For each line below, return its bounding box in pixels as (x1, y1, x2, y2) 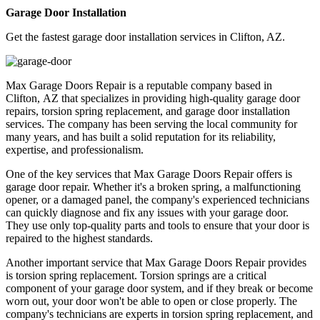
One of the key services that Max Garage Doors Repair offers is (6, 167, 292, 180)
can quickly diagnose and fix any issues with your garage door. (6, 206, 289, 219)
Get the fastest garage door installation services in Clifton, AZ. (6, 30, 285, 43)
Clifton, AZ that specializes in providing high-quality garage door (6, 91, 300, 104)
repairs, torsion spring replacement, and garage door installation (6, 104, 290, 117)
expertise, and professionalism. (6, 143, 144, 156)
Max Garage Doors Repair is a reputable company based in (6, 79, 272, 91)
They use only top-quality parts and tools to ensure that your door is (6, 219, 309, 231)
